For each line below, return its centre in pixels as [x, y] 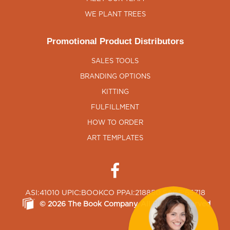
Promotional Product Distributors [115, 42]
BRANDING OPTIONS [115, 77]
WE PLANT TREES [115, 15]
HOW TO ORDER [115, 123]
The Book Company [102, 205]
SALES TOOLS [115, 62]
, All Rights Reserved [174, 205]
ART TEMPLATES [115, 139]
